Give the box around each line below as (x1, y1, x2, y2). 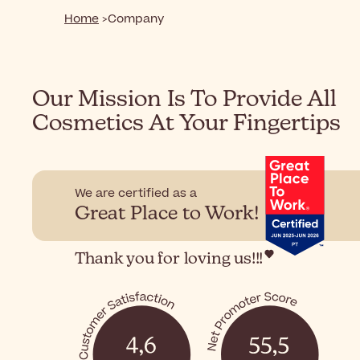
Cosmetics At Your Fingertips (32, 112, 341, 135)
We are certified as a (75, 185, 198, 202)
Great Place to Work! (75, 204, 260, 224)
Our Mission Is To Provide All (32, 88, 337, 111)
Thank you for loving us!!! (75, 251, 264, 268)
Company (108, 10, 164, 27)
